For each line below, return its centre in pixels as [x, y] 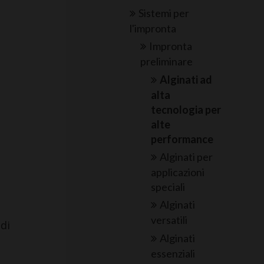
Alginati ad [186, 79]
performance [182, 139]
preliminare [166, 62]
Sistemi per [164, 13]
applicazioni [178, 172]
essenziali [173, 253]
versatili [169, 220]
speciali [168, 187]
